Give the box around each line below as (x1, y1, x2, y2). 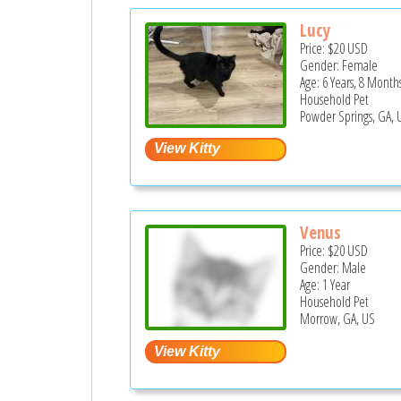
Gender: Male (300, 258, 367, 278)
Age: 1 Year (300, 275, 351, 295)
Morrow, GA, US (300, 309, 376, 329)
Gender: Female (300, 55, 379, 75)
